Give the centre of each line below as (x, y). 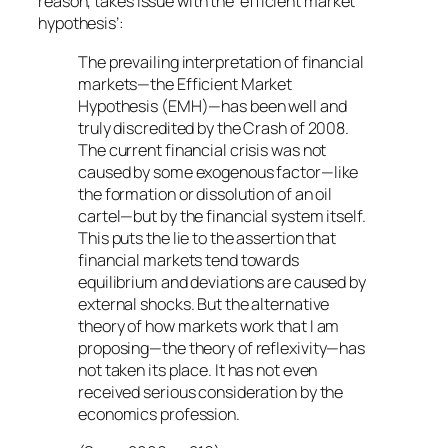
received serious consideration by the (211, 391)
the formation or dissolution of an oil (205, 193)
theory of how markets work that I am (209, 325)
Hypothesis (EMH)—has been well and (212, 105)
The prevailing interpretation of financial (221, 61)
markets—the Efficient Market (185, 83)
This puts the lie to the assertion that (207, 237)
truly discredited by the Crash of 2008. (214, 127)
